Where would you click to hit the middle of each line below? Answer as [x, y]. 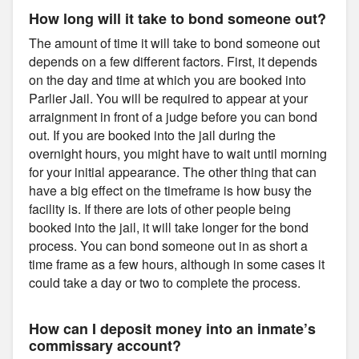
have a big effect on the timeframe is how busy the [170, 190]
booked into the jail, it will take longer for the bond [169, 227]
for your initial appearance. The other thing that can [173, 171]
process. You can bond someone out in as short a [168, 245]
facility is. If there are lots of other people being [160, 208]
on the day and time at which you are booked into [167, 79]
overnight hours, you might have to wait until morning [178, 153]
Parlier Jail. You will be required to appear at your [168, 98]
